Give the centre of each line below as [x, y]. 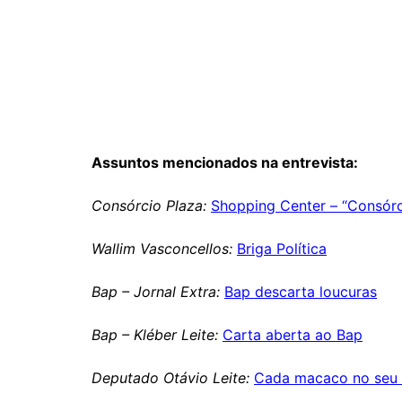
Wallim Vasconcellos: [162, 248]
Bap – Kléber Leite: [155, 334]
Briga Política [282, 248]
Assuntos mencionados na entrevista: [225, 162]
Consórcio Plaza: [149, 205]
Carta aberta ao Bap [293, 334]
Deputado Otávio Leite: [170, 377]
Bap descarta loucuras [301, 291]
